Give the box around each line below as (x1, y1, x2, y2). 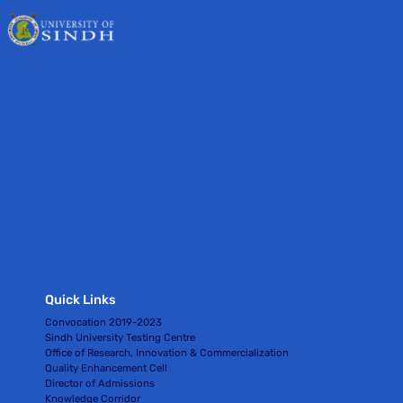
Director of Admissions (45, 376, 156, 390)
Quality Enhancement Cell (45, 361, 168, 374)
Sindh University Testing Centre (45, 330, 196, 344)
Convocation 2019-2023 (45, 315, 163, 328)
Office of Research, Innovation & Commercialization (45, 345, 290, 359)
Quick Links (45, 292, 117, 309)
